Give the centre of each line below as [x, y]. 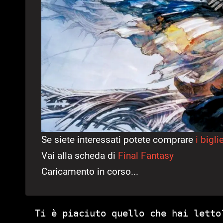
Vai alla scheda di [80, 155]
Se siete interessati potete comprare [118, 139]
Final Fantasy [146, 155]
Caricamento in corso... [90, 171]
